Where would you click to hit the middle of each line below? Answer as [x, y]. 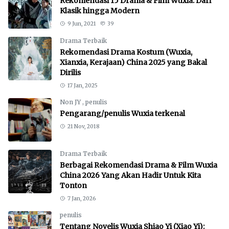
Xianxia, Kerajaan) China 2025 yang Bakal [133, 62]
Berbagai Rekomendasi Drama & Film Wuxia [139, 165]
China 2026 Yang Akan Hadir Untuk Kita [130, 175]
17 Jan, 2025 [82, 85]
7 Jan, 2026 [82, 198]
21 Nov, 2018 [83, 126]
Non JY [71, 102]
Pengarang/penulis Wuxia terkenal [122, 113]
